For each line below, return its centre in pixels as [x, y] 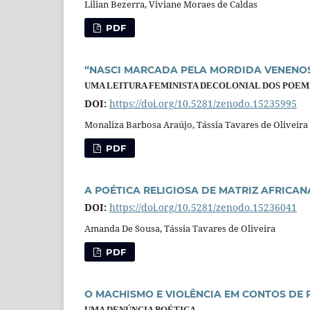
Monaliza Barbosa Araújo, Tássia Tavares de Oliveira [196, 125]
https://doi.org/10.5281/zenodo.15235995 [203, 104]
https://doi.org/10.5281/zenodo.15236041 [203, 208]
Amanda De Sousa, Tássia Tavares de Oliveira [180, 229]
